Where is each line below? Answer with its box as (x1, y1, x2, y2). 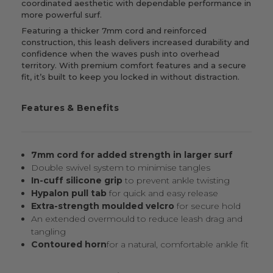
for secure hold (177, 200, 241, 212)
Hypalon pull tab (31, 188, 107, 199)
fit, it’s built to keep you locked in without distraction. (21, 71, 239, 82)
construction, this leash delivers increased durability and (21, 37, 249, 47)
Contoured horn (31, 239, 107, 250)
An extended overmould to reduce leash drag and (31, 213, 243, 225)
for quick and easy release (109, 188, 219, 199)
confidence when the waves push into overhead (21, 48, 219, 58)
